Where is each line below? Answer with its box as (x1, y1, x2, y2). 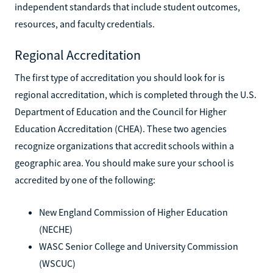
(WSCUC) (39, 257, 76, 269)
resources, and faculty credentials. (15, 17, 155, 30)
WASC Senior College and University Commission (39, 239, 238, 252)
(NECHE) (39, 222, 73, 235)
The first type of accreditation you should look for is (15, 71, 225, 83)
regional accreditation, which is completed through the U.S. (15, 88, 257, 101)
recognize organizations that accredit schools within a (15, 139, 234, 152)
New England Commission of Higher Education (39, 205, 228, 218)
